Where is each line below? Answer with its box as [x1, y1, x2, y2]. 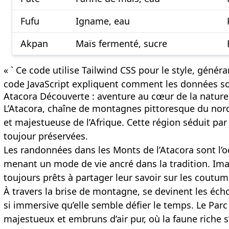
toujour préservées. [4, 130, 88, 143]
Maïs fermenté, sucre [76, 37, 168, 50]
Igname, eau [76, 15, 130, 28]
